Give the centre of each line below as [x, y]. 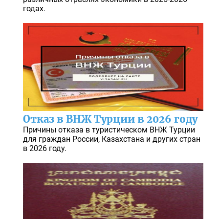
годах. [34, 9]
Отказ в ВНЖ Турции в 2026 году [110, 119]
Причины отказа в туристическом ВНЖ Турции [109, 130]
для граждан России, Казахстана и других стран [111, 139]
